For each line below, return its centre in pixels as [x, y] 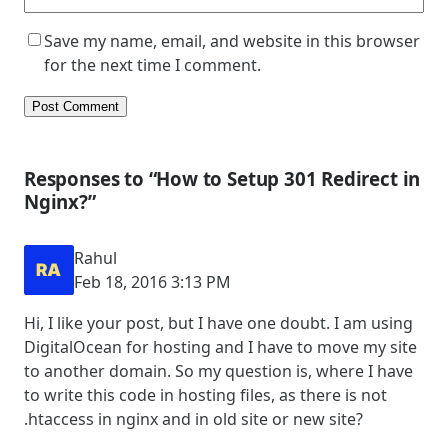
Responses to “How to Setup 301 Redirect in [222, 179]
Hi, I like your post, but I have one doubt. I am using [218, 323]
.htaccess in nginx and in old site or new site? [193, 419]
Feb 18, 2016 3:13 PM [152, 282]
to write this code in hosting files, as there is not [205, 395]
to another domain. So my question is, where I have [218, 371]
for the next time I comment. [152, 64]
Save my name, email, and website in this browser [232, 40]
